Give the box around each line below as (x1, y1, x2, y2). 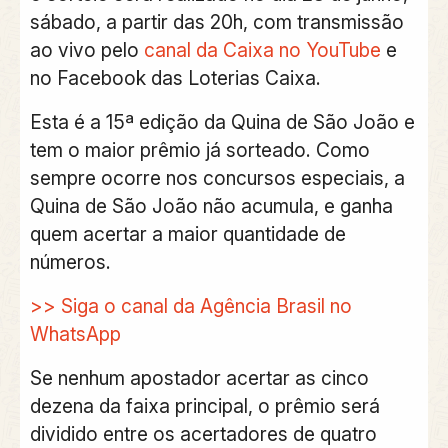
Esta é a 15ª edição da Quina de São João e (29, 109, 415, 134)
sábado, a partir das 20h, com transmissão (29, 9, 404, 34)
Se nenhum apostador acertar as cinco (29, 365, 369, 390)
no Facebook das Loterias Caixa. (29, 65, 321, 90)
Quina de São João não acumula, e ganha (29, 193, 393, 218)
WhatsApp (29, 321, 121, 346)
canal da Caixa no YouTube (143, 37, 381, 62)
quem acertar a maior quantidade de (29, 221, 346, 246)
